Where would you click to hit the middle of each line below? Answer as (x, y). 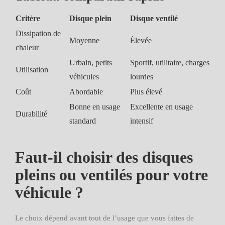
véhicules (84, 77)
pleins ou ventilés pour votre (111, 175)
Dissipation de (38, 33)
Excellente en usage (161, 107)
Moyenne (84, 40)
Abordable (86, 92)
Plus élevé (146, 92)
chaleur (27, 47)
